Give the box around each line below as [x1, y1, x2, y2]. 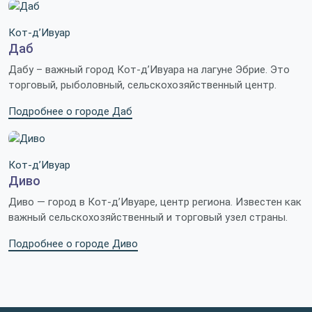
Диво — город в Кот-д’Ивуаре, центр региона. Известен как [8, 196, 302, 209]
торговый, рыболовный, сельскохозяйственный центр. [8, 79, 276, 92]
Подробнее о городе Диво [8, 237, 138, 251]
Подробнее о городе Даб [8, 105, 132, 118]
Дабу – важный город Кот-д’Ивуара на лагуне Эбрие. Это [8, 63, 290, 77]
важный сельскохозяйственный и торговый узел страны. [8, 211, 288, 224]
